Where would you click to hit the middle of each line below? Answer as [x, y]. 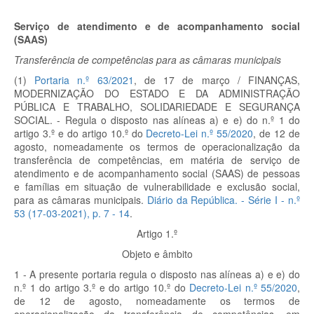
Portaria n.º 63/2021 [84, 80]
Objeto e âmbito [157, 254]
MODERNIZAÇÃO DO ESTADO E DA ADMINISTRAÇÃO [157, 93]
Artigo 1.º [157, 233]
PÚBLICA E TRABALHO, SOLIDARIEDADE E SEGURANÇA [157, 107]
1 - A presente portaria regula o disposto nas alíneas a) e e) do [157, 274]
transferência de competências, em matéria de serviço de [157, 160]
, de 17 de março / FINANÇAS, [217, 80]
